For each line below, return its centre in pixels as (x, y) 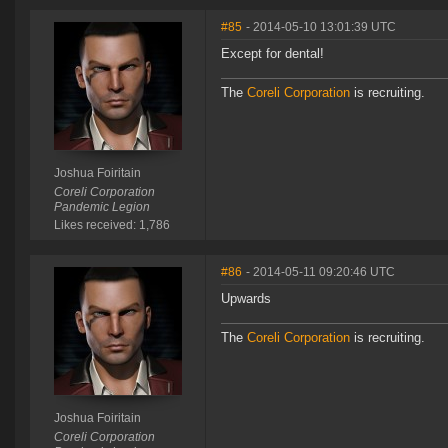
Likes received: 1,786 (111, 225)
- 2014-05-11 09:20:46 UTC (320, 272)
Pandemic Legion (101, 207)
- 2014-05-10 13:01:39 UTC (321, 27)
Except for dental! (272, 54)
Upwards (246, 299)
